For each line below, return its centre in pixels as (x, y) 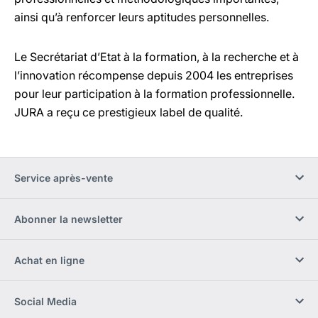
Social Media (45, 301)
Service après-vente (64, 177)
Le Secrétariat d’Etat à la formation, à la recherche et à (157, 56)
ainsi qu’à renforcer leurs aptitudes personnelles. (142, 17)
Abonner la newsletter (68, 219)
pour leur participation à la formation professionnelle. (154, 93)
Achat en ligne (49, 260)
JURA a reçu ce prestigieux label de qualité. (128, 112)
